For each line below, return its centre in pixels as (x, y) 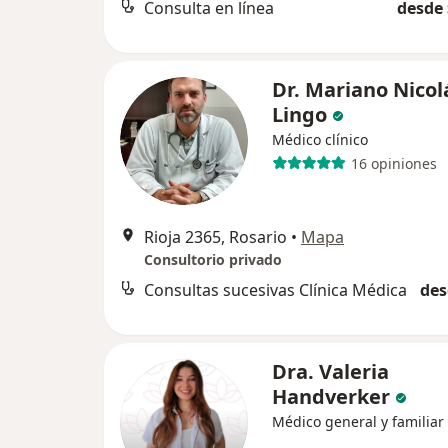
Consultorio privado (213, 260)
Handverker (331, 397)
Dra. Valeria (330, 372)
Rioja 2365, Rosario (215, 237)
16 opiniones (393, 163)
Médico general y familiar (358, 422)
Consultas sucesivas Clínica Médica (275, 290)
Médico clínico (320, 140)
